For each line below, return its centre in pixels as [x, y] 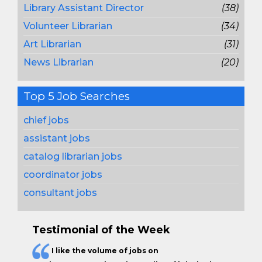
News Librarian [58, 62]
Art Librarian [52, 44]
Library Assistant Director [84, 8]
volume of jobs [117, 250]
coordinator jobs [63, 175]
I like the [70, 250]
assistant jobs [57, 138]
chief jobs [46, 120]
